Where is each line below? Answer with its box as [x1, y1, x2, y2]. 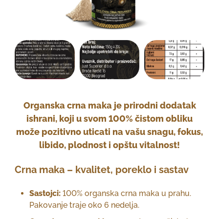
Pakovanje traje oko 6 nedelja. [29, 200, 139, 210]
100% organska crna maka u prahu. [61, 188, 191, 198]
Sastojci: [29, 188, 61, 198]
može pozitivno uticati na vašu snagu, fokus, [16, 126, 203, 137]
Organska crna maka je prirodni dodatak [23, 100, 196, 110]
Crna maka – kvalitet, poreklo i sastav [15, 163, 189, 175]
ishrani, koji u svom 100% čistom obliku [26, 113, 193, 124]
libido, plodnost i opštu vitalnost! [39, 139, 180, 150]
